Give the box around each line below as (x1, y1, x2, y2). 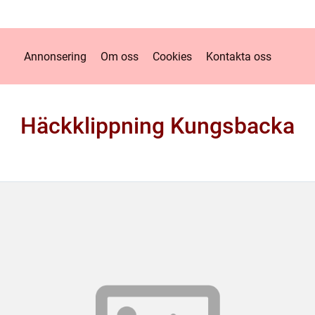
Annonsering (23, 49, 86, 63)
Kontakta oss (205, 49, 271, 63)
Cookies (152, 49, 192, 63)
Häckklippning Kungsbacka (20, 112, 295, 139)
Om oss (100, 49, 139, 63)
